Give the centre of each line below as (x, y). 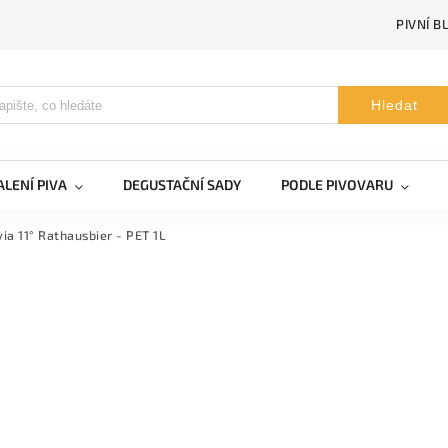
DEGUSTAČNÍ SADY (182, 184)
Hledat (394, 105)
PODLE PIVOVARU (337, 184)
